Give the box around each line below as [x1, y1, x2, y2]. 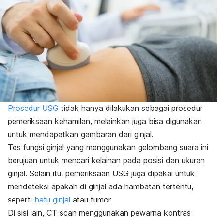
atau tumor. [70, 195, 112, 205]
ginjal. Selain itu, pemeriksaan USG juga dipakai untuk [8, 169, 195, 179]
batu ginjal [34, 195, 70, 205]
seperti [8, 195, 34, 205]
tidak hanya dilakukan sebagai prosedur [59, 103, 202, 113]
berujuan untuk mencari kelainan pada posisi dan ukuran [8, 155, 205, 166]
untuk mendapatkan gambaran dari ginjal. [8, 129, 154, 139]
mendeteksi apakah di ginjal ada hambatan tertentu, [8, 182, 193, 192]
